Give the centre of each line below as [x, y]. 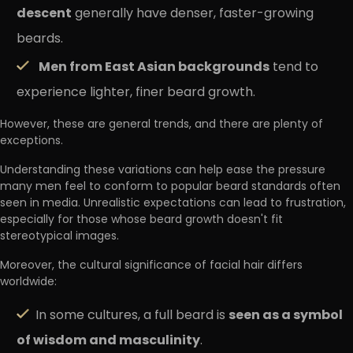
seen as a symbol [286, 316]
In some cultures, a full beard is [132, 316]
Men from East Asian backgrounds [154, 67]
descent [44, 14]
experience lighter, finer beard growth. [136, 93]
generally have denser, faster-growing [193, 14]
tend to [294, 67]
